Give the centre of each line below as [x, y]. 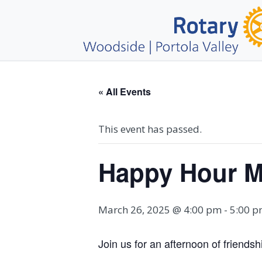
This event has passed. [150, 129]
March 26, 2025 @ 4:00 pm [160, 209]
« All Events [125, 91]
